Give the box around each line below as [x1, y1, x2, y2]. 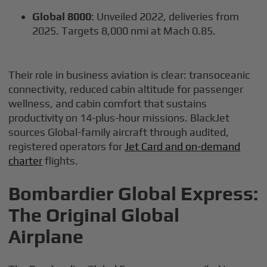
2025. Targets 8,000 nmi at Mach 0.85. [32, 24, 216, 37]
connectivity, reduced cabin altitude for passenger [8, 83, 244, 95]
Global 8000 [32, 10, 92, 23]
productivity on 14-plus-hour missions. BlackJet [8, 111, 230, 124]
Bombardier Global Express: [8, 182, 259, 204]
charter [8, 154, 43, 167]
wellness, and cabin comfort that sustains [8, 97, 207, 110]
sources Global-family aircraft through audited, [8, 126, 229, 138]
